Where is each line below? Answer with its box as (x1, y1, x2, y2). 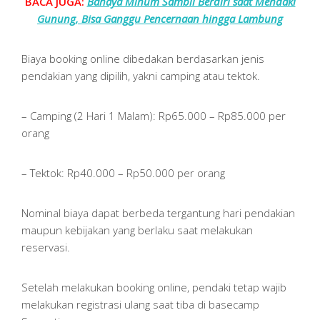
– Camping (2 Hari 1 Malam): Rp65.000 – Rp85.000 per (21, 109, 286, 124)
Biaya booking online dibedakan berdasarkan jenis (21, 51, 264, 66)
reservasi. (21, 240, 70, 255)
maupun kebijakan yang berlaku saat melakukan (21, 223, 253, 238)
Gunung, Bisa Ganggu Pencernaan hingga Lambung (37, 11, 283, 26)
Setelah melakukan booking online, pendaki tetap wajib (21, 280, 286, 295)
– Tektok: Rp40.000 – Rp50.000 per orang (21, 166, 225, 181)
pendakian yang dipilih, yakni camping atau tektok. (21, 69, 260, 84)
